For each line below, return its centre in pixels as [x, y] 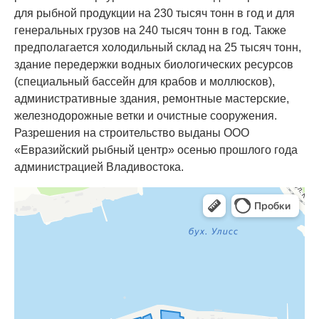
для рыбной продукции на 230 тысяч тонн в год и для [155, 13]
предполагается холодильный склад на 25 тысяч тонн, [158, 47]
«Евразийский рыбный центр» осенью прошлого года [156, 150]
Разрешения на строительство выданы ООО [132, 133]
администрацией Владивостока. [99, 167]
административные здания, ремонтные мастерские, [152, 99]
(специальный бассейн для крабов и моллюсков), [145, 82]
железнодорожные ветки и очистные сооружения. [146, 116]
